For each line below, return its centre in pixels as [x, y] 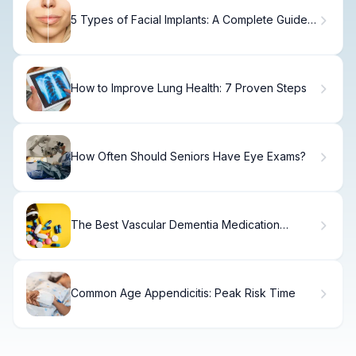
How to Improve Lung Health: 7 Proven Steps [189, 88]
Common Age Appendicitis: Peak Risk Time [183, 293]
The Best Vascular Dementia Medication [175, 225]
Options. [92, 238]
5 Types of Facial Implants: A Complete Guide [189, 20]
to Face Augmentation [128, 33]
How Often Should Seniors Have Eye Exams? [188, 157]
